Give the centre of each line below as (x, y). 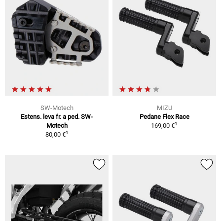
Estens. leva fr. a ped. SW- (57, 116)
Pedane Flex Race (164, 116)
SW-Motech (57, 108)
